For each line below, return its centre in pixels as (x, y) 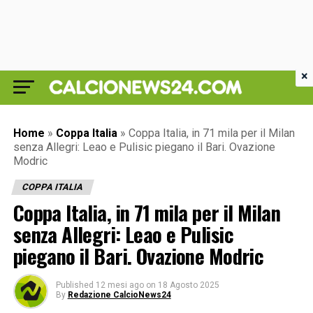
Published (74, 285)
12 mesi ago (119, 285)
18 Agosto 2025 (188, 285)
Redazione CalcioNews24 (119, 295)
